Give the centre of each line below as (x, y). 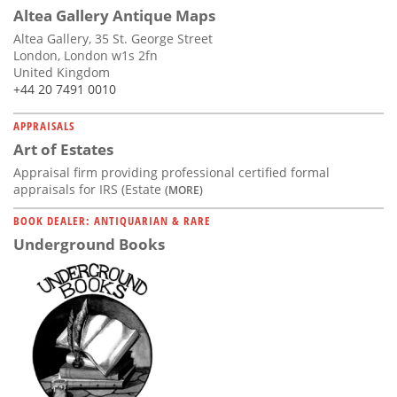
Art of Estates (63, 150)
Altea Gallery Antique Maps (114, 16)
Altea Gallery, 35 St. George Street (113, 39)
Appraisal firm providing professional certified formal (171, 173)
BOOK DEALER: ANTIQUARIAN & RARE (112, 221)
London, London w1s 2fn (86, 56)
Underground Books (89, 245)
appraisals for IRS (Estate (89, 190)
